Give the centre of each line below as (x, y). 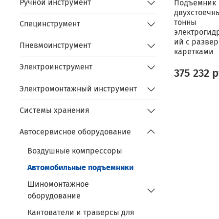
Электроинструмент (56, 67)
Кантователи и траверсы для (81, 212)
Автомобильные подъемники (80, 167)
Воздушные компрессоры (75, 151)
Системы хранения (55, 110)
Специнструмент (50, 24)
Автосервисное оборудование (75, 132)
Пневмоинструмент (55, 45)
